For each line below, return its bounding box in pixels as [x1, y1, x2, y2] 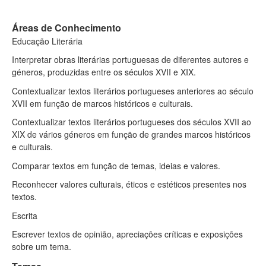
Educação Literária [12, 34, 83, 47]
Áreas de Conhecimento [12, 20, 121, 34]
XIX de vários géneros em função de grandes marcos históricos [12, 128, 251, 140]
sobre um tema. [12, 240, 71, 252]
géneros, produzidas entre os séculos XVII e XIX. [12, 66, 196, 78]
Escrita [12, 209, 37, 221]
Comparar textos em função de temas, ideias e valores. [12, 159, 220, 172]
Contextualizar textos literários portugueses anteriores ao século [12, 84, 254, 97]
